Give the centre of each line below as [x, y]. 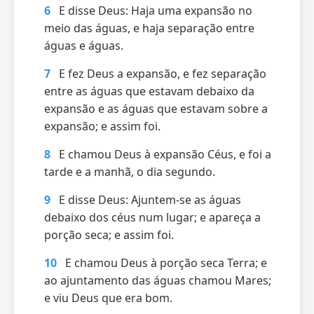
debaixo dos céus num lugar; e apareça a [152, 217]
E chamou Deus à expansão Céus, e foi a [165, 154]
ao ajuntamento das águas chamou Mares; [158, 280]
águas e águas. [84, 46]
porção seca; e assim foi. [109, 235]
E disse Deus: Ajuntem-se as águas [150, 200]
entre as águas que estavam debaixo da [149, 91]
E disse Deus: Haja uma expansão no [156, 11]
